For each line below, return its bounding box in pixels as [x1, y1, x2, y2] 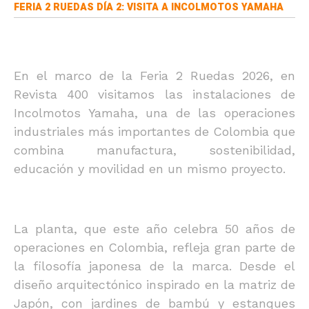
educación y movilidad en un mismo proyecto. [14, 161, 286, 176]
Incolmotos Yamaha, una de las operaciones [14, 106, 295, 120]
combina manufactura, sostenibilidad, [14, 143, 295, 157]
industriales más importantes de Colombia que [14, 124, 295, 139]
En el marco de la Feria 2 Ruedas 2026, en [14, 68, 295, 83]
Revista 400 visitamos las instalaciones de [14, 87, 295, 101]
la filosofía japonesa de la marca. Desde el [14, 259, 295, 273]
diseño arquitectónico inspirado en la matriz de [14, 277, 295, 292]
